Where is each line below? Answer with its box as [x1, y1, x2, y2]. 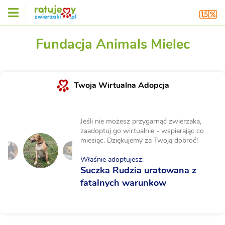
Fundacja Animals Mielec [35, 35, 190, 54]
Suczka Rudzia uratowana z [80, 164, 196, 177]
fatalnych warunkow [80, 177, 166, 189]
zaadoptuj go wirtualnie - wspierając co [80, 126, 204, 136]
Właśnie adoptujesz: [80, 155, 144, 165]
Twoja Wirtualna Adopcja [73, 80, 169, 91]
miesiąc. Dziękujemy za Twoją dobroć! [80, 136, 198, 146]
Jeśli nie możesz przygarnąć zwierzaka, [80, 117, 201, 127]
